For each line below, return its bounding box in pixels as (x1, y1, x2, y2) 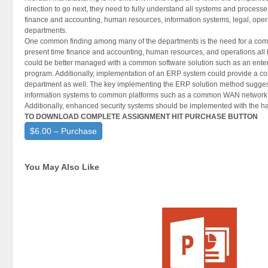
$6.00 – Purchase (30, 126, 97, 136)
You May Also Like (25, 162, 99, 172)
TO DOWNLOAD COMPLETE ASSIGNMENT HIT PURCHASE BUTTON (25, 112, 258, 121)
